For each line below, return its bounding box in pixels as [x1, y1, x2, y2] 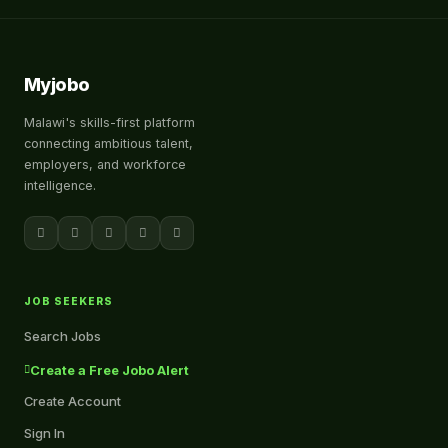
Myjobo [24, 74, 90, 96]
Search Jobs [24, 328, 101, 345]
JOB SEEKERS [24, 295, 114, 309]
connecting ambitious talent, [24, 136, 193, 152]
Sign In [24, 425, 65, 442]
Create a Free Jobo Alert [30, 362, 189, 379]
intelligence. [24, 178, 96, 194]
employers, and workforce [24, 157, 186, 173]
